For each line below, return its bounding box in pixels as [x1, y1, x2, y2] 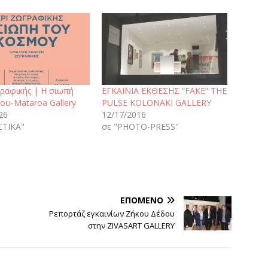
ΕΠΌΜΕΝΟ [120, 194, 164, 206]
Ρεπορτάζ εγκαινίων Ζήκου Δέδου [49, 208, 175, 220]
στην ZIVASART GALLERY [88, 220, 175, 232]
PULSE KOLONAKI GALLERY [101, 97, 211, 109]
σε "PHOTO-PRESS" [101, 121, 179, 133]
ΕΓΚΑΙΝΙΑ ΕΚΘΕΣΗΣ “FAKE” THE [101, 85, 227, 97]
